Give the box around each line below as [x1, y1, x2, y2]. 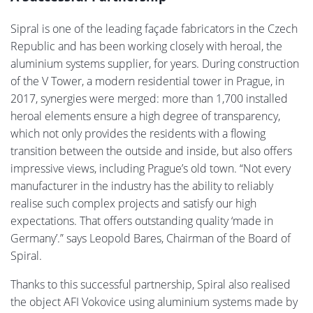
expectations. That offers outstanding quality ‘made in [10, 212, 273, 228]
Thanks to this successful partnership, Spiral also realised [10, 276, 291, 292]
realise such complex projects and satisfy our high [10, 195, 256, 211]
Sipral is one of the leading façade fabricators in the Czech [10, 20, 298, 36]
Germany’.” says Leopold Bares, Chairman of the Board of [10, 230, 291, 246]
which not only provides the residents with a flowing [10, 125, 265, 141]
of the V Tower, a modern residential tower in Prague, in [10, 73, 284, 89]
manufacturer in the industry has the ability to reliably [10, 177, 273, 194]
